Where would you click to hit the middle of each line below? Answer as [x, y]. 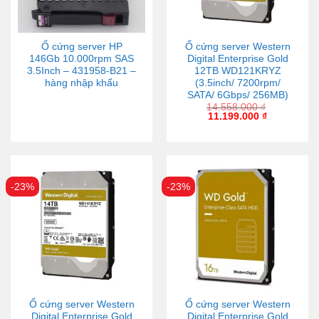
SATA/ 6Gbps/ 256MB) [237, 95]
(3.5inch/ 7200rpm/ [237, 83]
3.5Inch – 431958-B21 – [82, 71]
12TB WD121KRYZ [237, 71]
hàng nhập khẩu [82, 83]
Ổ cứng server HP [82, 47]
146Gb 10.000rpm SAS [82, 59]
